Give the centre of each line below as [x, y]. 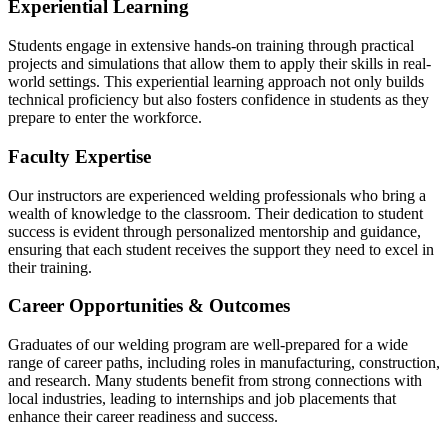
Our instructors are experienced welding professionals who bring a [217, 195]
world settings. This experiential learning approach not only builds [216, 82]
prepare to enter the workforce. [105, 118]
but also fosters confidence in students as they [286, 100]
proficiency [103, 100]
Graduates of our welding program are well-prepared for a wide [208, 344]
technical [36, 100]
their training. [50, 267]
